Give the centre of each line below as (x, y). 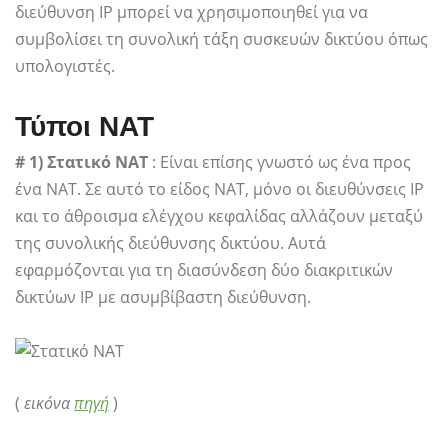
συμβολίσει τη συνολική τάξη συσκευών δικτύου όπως (221, 39)
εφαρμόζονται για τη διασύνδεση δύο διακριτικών (204, 270)
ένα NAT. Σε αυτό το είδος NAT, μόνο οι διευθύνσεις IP (219, 189)
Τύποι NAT (84, 127)
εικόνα (49, 402)
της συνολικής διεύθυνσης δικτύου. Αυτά (170, 243)
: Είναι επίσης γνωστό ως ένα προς (279, 162)
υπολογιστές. (65, 66)
